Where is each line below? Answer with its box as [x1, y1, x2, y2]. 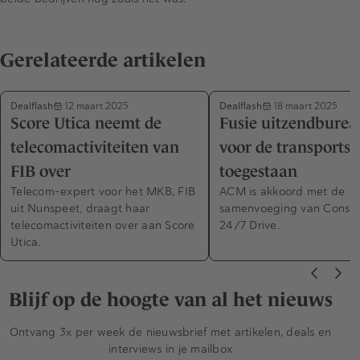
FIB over [10, 162, 71, 181]
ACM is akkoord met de [219, 184, 346, 199]
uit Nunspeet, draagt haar [10, 201, 150, 216]
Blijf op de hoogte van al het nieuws [8, 288, 333, 311]
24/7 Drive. [219, 218, 280, 233]
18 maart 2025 [272, 100, 337, 112]
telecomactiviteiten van [10, 138, 179, 157]
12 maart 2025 [63, 100, 129, 112]
